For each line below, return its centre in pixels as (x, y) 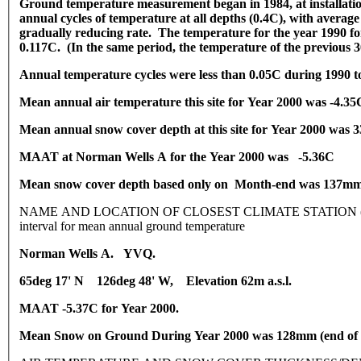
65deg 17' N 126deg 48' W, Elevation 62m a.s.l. (162, 281)
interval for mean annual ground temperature (132, 226)
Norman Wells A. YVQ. (89, 254)
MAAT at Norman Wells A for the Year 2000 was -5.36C (177, 157)
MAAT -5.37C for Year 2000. (99, 309)
